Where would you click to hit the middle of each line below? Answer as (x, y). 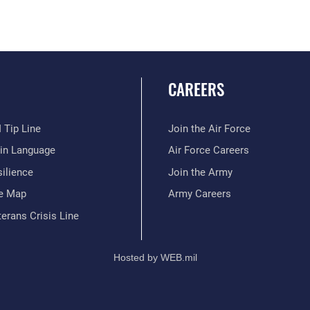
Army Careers (199, 194)
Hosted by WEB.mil (155, 257)
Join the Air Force (209, 128)
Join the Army (200, 172)
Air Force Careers (208, 151)
